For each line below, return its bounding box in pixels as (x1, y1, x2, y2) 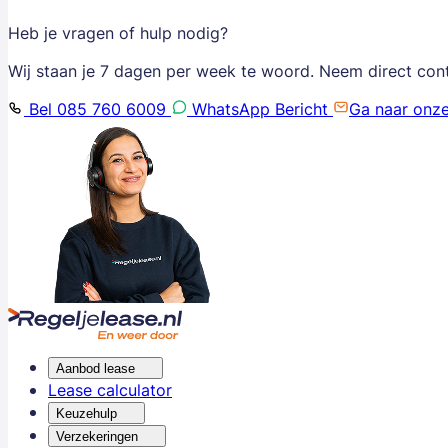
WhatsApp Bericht (187, 98, 333, 120)
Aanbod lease (56, 361, 135, 376)
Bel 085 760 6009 (24, 98, 171, 120)
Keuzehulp (56, 406, 117, 421)
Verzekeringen (56, 429, 138, 444)
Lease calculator (48, 379, 172, 401)
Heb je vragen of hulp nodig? (8, 22, 228, 44)
